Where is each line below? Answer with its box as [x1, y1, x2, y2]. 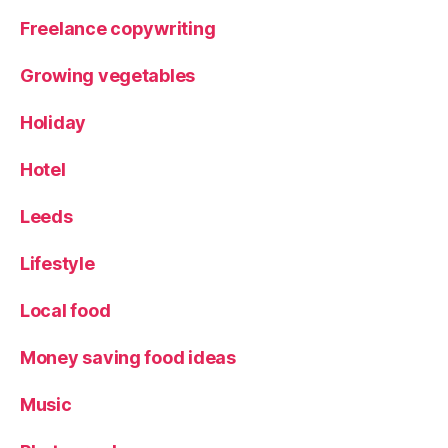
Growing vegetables [20, 64, 196, 86]
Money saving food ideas [20, 346, 236, 368]
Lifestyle [20, 252, 95, 274]
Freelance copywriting [20, 17, 216, 39]
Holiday [20, 111, 87, 133]
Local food [20, 299, 111, 321]
